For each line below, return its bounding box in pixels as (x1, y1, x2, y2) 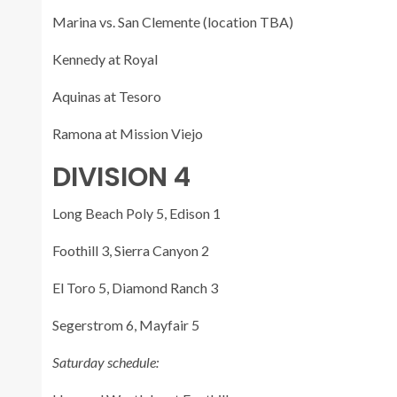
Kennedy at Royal (52, 50, 158, 67)
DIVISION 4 (52, 158, 191, 196)
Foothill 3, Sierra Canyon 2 (52, 241, 209, 259)
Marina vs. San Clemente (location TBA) (52, 12, 293, 30)
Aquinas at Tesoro (52, 87, 161, 105)
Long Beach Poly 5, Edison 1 (52, 204, 221, 222)
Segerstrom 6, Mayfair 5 (52, 315, 199, 333)
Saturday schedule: (52, 353, 159, 370)
